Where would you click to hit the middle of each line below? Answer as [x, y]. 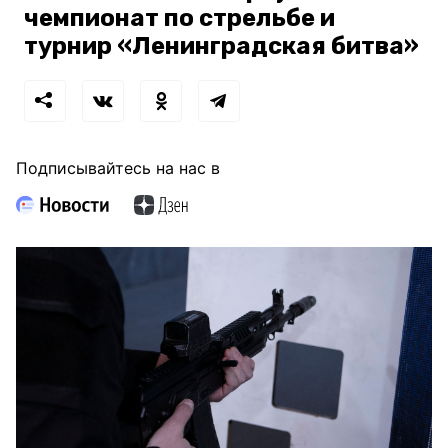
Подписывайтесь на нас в [118, 168]
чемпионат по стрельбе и [179, 18]
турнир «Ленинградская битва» [221, 46]
